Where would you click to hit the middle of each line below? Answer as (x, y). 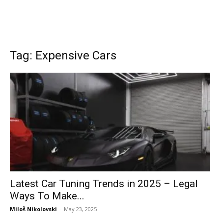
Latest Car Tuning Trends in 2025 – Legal (104, 184)
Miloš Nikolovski (33, 209)
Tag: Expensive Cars (63, 55)
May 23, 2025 (80, 209)
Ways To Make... (47, 196)
